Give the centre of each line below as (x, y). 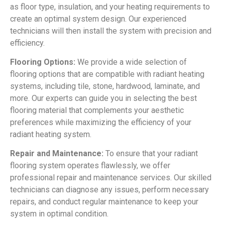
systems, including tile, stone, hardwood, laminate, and (105, 86)
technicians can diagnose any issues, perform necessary (109, 190)
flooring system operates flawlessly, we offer (90, 166)
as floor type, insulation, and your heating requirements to (110, 7)
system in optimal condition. (59, 214)
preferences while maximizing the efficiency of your (101, 122)
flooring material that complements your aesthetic (97, 110)
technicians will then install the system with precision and (111, 31)
